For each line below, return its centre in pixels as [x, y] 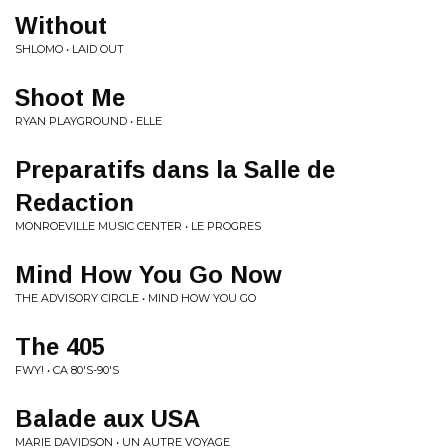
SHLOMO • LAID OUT [69, 49]
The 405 [60, 346]
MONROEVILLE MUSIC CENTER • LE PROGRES [138, 226]
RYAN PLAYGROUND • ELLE [88, 121]
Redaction [74, 202]
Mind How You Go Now [148, 274]
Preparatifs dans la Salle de [175, 169]
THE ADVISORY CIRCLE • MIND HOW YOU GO [135, 298]
